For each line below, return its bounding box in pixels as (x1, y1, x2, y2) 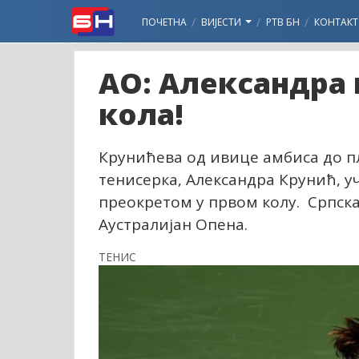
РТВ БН (266, 15, 300, 29)
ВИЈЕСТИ (201, 15, 244, 29)
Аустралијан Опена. (99, 214, 248, 235)
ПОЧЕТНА (142, 15, 187, 29)
